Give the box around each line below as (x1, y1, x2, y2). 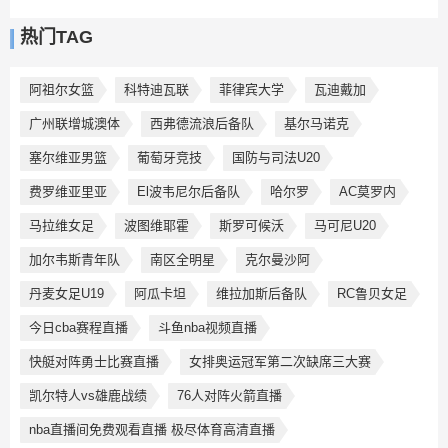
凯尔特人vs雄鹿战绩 (29, 388, 147, 404)
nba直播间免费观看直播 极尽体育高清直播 (29, 422, 275, 438)
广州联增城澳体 (29, 116, 120, 132)
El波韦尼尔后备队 (137, 184, 240, 200)
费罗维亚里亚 (29, 184, 107, 200)
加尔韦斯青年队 (29, 252, 120, 268)
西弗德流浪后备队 (150, 116, 254, 132)
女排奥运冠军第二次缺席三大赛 (189, 354, 371, 370)
